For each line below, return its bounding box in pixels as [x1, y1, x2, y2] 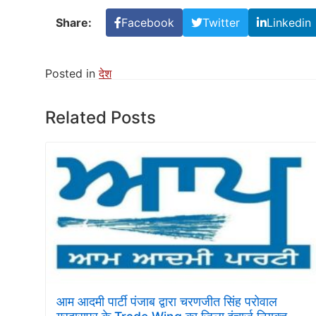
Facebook [121, 15, 174, 30]
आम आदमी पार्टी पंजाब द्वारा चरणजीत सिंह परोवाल [56, 293, 277, 309]
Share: [56, 15, 92, 30]
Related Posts [45, 107, 156, 128]
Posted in [45, 66, 99, 80]
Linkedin [267, 15, 311, 30]
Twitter [202, 15, 240, 30]
